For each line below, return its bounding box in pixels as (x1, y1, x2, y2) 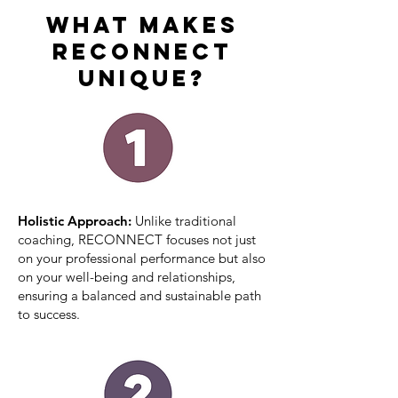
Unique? (78, 64, 206, 92)
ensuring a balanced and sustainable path (18, 287, 261, 304)
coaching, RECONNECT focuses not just (18, 231, 256, 248)
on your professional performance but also (18, 250, 266, 267)
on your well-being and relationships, (18, 268, 235, 285)
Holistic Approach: (18, 212, 135, 229)
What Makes (45, 11, 239, 39)
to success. (18, 306, 80, 322)
